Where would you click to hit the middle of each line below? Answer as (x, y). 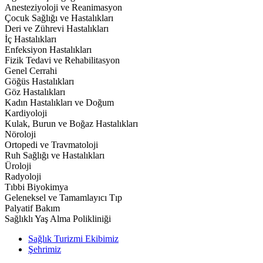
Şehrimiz (45, 249)
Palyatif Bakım (32, 208)
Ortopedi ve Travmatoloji (51, 145)
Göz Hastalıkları (35, 92)
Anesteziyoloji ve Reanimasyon (63, 8)
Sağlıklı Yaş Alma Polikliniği (58, 219)
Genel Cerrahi (31, 71)
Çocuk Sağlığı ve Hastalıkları (59, 18)
